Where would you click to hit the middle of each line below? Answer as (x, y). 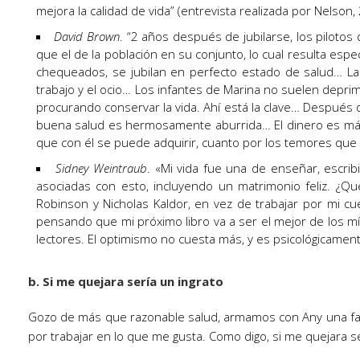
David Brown (87, 36)
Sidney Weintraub (101, 168)
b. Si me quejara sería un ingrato (126, 281)
